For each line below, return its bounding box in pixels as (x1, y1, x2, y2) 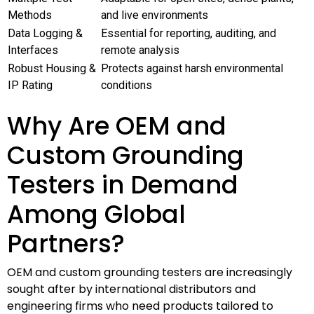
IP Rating (8, 78, 53, 92)
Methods (8, 8, 52, 22)
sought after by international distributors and (7, 280, 256, 297)
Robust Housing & (8, 61, 96, 75)
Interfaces (8, 43, 58, 57)
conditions (101, 78, 152, 92)
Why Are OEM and (7, 108, 226, 143)
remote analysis (101, 43, 179, 57)
